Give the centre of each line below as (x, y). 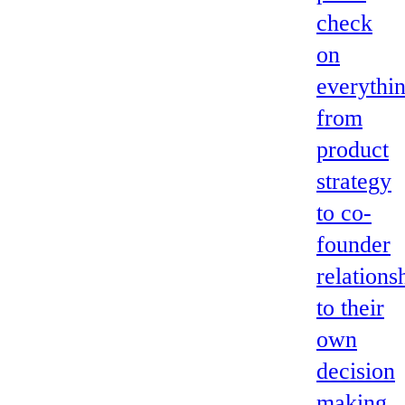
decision (356, 371)
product (353, 149)
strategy (354, 181)
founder (353, 244)
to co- (344, 212)
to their (350, 307)
